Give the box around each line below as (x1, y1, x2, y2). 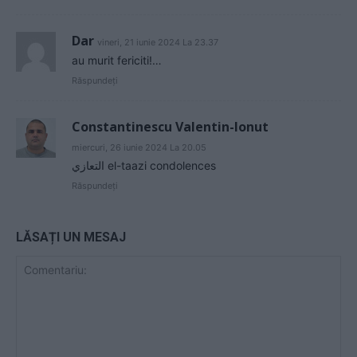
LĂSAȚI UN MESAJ (16, 229, 126, 245)
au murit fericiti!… (72, 53, 162, 67)
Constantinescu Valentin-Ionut (72, 118, 269, 135)
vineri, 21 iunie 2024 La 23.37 (97, 37, 218, 48)
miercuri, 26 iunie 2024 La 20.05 (72, 142, 206, 153)
